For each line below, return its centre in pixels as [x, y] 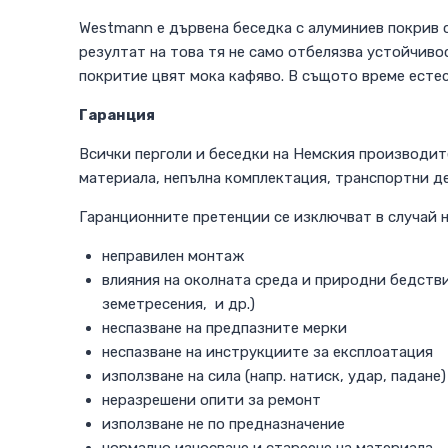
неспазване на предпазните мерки [224, 328]
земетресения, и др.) [178, 304]
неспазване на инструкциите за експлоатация [267, 352]
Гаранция [117, 115]
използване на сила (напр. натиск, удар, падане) [273, 376]
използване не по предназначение [223, 424]
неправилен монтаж [172, 256]
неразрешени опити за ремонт [211, 400]
